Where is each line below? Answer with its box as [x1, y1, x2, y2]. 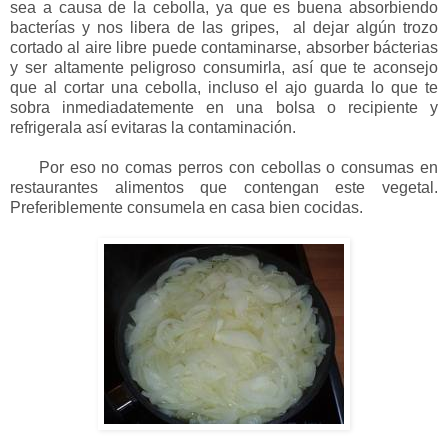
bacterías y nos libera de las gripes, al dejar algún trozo [10, 18, 438, 36]
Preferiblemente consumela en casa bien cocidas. [10, 198, 363, 216]
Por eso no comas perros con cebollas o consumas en [10, 158, 438, 176]
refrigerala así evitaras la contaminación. [10, 118, 296, 136]
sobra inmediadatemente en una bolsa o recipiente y [10, 98, 438, 116]
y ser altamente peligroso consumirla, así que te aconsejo [10, 58, 438, 76]
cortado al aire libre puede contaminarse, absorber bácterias [10, 38, 438, 56]
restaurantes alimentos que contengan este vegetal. [10, 178, 438, 196]
